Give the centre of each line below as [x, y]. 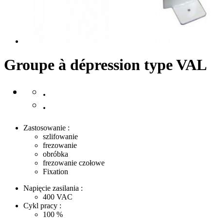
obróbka [55, 154]
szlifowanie [60, 137]
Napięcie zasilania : [53, 188]
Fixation [55, 172]
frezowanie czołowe [74, 163]
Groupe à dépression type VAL [105, 65]
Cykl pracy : [42, 206]
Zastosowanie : [46, 128]
